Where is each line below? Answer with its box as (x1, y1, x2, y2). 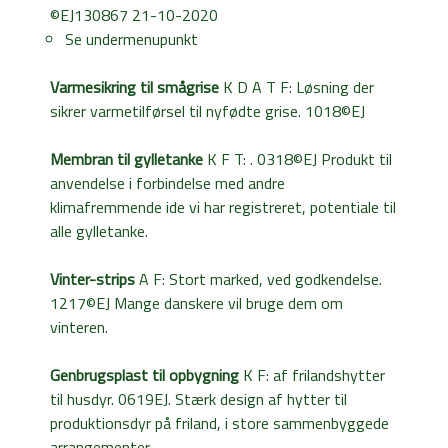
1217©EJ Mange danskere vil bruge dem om (50, 290, 343, 315)
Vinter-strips (50, 266, 135, 291)
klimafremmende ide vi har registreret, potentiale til (50, 194, 396, 219)
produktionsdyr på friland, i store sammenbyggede (50, 410, 389, 435)
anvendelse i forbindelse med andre (50, 170, 285, 195)
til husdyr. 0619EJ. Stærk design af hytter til (50, 386, 347, 411)
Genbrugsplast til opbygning (50, 362, 239, 387)
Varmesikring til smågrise (50, 74, 219, 99)
